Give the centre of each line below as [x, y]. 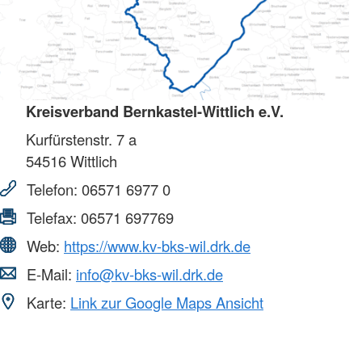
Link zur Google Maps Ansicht [167, 302]
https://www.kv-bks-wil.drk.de [157, 245]
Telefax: [52, 217]
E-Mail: [49, 274]
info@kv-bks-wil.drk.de [149, 274]
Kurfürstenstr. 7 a [81, 139]
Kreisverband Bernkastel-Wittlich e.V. [155, 111]
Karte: [46, 302]
